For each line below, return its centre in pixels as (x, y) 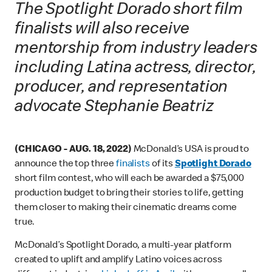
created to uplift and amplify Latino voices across (118, 261)
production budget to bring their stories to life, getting (129, 194)
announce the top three (66, 165)
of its (163, 165)
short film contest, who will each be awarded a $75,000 (129, 179)
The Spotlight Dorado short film (129, 11)
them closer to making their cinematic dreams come (126, 209)
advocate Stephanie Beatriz (114, 108)
